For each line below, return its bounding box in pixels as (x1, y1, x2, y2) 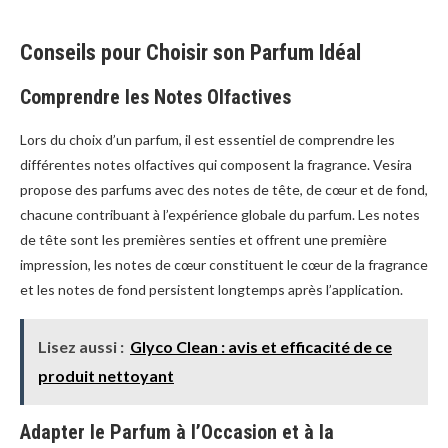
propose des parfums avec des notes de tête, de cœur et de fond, (20, 181, 428, 199)
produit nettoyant (38, 366, 174, 386)
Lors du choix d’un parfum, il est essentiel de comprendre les (20, 131, 395, 149)
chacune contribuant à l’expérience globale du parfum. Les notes (20, 206, 420, 224)
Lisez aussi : (38, 337, 124, 357)
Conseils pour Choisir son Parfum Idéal (20, 40, 361, 66)
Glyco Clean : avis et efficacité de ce (130, 337, 392, 357)
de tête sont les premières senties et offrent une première (20, 231, 387, 249)
